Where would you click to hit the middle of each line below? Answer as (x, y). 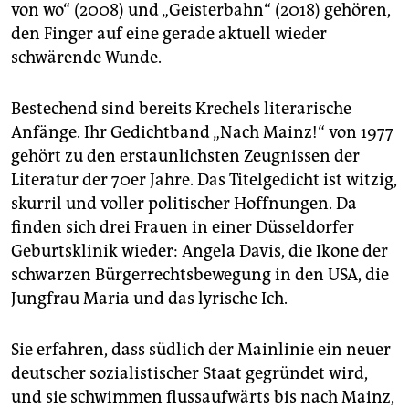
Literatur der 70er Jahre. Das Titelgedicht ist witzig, (204, 180)
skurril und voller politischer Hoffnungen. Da (184, 204)
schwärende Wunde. (86, 58)
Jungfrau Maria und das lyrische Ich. (149, 299)
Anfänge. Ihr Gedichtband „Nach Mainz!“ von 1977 (202, 133)
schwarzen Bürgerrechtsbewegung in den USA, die (200, 275)
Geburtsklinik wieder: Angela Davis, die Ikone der (199, 252)
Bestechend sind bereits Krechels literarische (181, 109)
